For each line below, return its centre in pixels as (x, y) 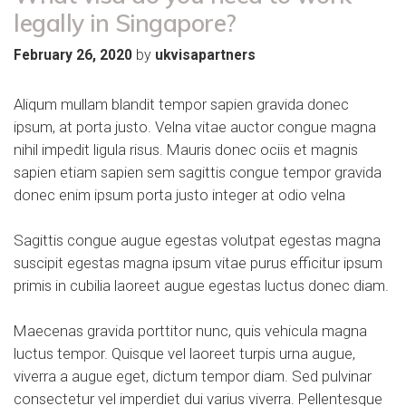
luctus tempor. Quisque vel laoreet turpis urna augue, (184, 353)
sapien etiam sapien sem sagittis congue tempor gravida (198, 172)
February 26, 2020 (73, 55)
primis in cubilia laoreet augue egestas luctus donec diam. (201, 285)
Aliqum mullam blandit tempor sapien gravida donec (181, 104)
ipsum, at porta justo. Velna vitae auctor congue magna (195, 126)
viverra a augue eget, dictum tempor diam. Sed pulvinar (193, 376)
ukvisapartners (205, 55)
